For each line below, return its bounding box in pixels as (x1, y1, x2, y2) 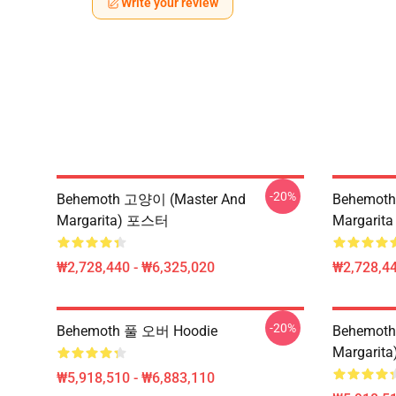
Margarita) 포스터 (57, 212, 169, 229)
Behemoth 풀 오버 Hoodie (57, 323, 217, 339)
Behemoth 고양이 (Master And (57, 191, 246, 208)
